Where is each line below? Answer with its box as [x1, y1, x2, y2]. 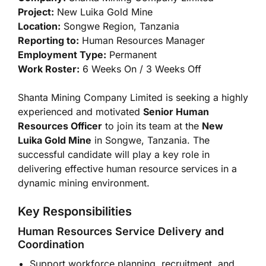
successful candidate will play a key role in [18, 148, 210, 160]
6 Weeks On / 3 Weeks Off [80, 63, 201, 75]
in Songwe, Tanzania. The [91, 134, 210, 146]
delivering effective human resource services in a [18, 163, 237, 175]
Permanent [106, 49, 157, 61]
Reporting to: [18, 34, 79, 46]
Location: [18, 20, 61, 32]
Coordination [18, 238, 84, 251]
